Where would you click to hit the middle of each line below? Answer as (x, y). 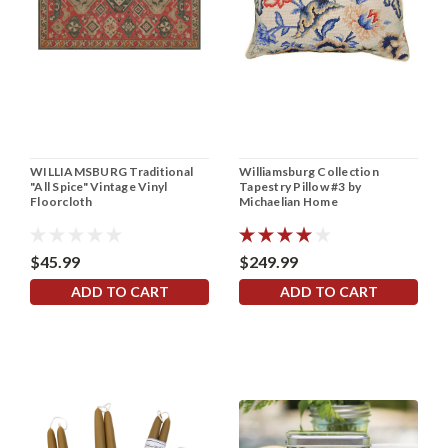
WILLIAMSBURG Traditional (111, 171)
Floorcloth (61, 201)
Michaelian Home (288, 201)
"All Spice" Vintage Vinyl (99, 186)
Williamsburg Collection (309, 171)
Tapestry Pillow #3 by (300, 186)
